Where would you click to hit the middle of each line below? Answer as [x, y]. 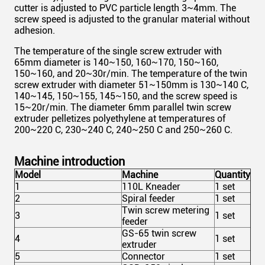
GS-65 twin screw [159, 233]
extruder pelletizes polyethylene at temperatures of [120, 119]
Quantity [232, 175]
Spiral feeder [148, 198]
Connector [143, 256]
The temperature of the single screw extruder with [118, 51]
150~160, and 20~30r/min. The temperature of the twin [131, 74]
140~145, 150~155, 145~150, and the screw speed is [126, 96]
